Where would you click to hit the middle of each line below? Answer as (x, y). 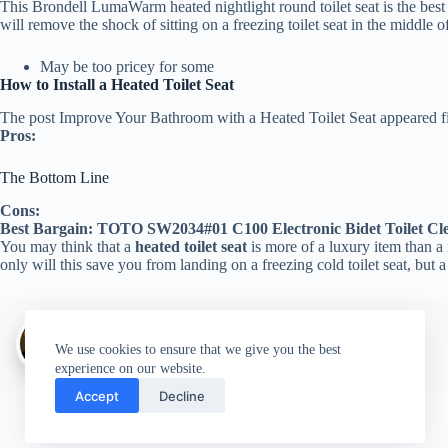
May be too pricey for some (127, 67)
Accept (97, 395)
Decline (182, 395)
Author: (126, 325)
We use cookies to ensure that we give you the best (198, 349)
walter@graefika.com (248, 325)
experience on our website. (130, 368)
